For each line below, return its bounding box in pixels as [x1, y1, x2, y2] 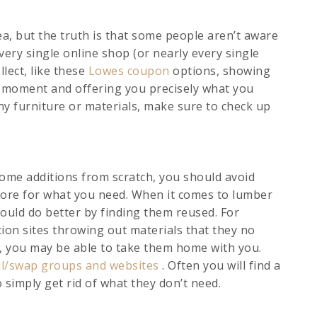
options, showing [169, 63, 270, 79]
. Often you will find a [162, 258, 281, 273]
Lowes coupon [88, 63, 170, 79]
